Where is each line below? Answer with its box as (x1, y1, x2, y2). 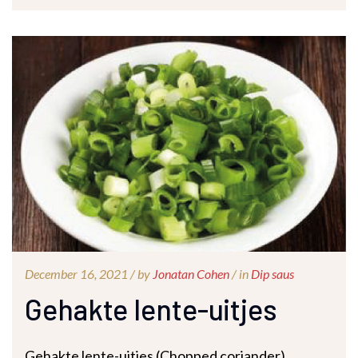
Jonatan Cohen (153, 266, 229, 281)
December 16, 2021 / (25, 266, 137, 281)
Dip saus (251, 266, 294, 281)
